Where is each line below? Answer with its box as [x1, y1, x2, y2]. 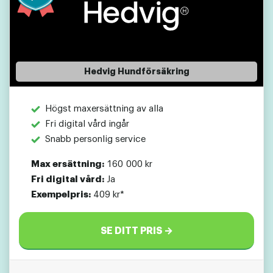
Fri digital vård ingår [44, 119, 129, 129]
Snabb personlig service [44, 135, 146, 144]
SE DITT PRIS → [100, 226, 173, 236]
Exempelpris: [31, 190, 91, 200]
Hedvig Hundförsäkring [83, 67, 190, 76]
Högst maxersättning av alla [44, 104, 163, 114]
